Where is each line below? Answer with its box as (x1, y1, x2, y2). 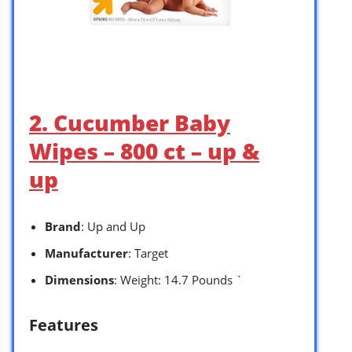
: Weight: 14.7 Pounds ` (114, 271, 243, 288)
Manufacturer (45, 244, 128, 261)
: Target (128, 244, 168, 261)
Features (29, 313, 98, 335)
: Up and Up (81, 218, 145, 234)
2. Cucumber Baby (29, 107, 230, 137)
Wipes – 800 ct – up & (29, 135, 259, 166)
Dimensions (45, 271, 114, 288)
